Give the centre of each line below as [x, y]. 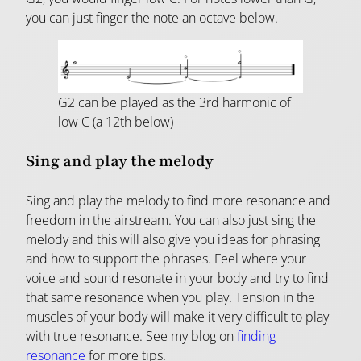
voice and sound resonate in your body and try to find [177, 278]
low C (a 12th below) [116, 121]
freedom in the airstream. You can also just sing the [171, 220]
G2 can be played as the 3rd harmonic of [174, 102]
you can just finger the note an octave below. [152, 18]
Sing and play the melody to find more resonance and [178, 200]
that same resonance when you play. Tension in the [170, 297]
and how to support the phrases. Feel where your [166, 258]
